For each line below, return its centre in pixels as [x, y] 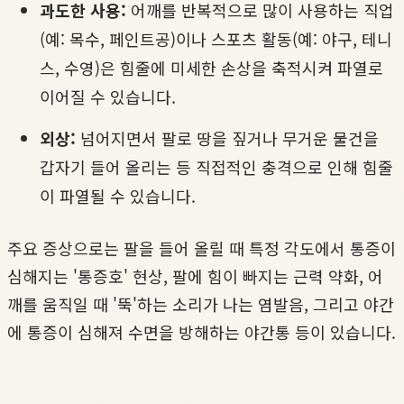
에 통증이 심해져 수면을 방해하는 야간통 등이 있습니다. [202, 331]
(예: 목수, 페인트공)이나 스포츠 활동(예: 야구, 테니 [216, 39]
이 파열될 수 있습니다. [118, 195]
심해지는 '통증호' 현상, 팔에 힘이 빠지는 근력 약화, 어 [195, 275]
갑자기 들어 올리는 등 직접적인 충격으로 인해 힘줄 [216, 166]
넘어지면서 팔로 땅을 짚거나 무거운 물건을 [227, 138]
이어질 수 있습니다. [108, 97]
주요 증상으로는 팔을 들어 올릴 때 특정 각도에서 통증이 [202, 248]
